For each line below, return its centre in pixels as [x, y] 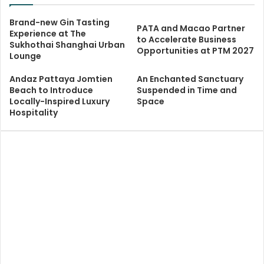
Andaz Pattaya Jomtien [61, 79]
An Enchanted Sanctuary [190, 79]
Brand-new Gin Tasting [60, 22]
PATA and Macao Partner [191, 28]
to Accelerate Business [187, 39]
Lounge [25, 56]
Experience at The [48, 33]
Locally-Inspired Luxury [60, 101]
